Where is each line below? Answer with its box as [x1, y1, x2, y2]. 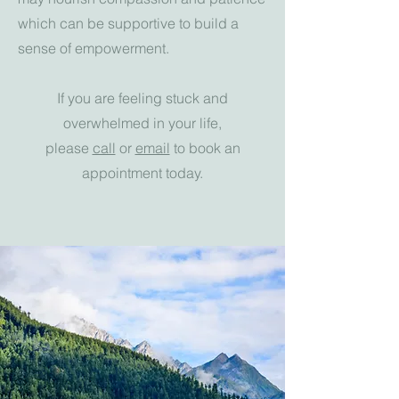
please [45, 139, 93, 157]
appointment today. [82, 164, 203, 182]
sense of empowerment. [18, 39, 173, 57]
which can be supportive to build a [18, 14, 239, 32]
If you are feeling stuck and [57, 89, 228, 107]
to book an [169, 139, 240, 157]
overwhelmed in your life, [63, 114, 222, 132]
